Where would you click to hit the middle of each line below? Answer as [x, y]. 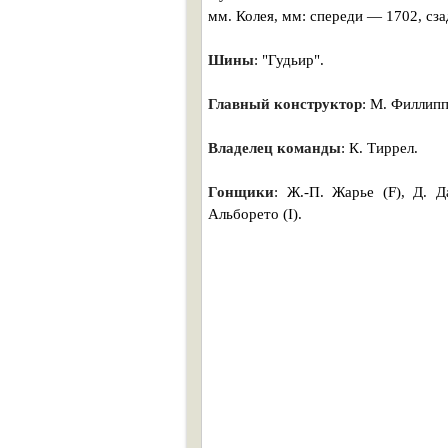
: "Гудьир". [289, 60]
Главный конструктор [285, 104]
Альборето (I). [255, 214]
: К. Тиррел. [379, 148]
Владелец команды [274, 148]
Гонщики [241, 192]
